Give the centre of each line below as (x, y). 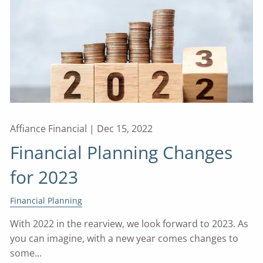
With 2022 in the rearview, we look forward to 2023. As (129, 224)
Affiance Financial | (54, 129)
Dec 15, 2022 (125, 129)
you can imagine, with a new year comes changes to (124, 239)
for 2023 (44, 177)
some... (26, 253)
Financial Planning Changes (122, 153)
